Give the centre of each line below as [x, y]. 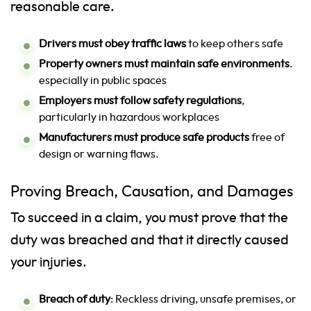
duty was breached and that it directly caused [150, 241]
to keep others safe [235, 44]
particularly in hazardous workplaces [129, 118]
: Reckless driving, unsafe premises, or [203, 300]
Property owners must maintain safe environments [164, 64]
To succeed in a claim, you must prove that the [149, 218]
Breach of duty [75, 300]
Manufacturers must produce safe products [144, 138]
